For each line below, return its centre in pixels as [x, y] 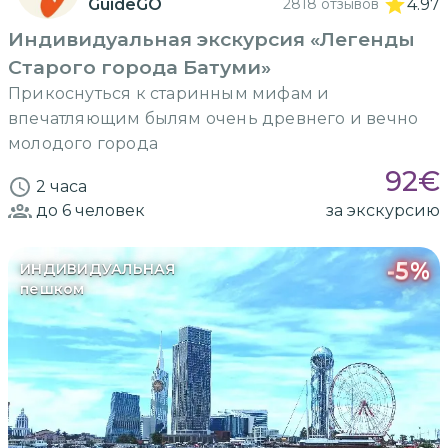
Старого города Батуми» [139, 66]
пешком [52, 288]
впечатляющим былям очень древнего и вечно [213, 118]
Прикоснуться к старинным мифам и [169, 93]
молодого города [83, 143]
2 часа [61, 186]
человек [108, 210]
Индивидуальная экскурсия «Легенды [211, 38]
